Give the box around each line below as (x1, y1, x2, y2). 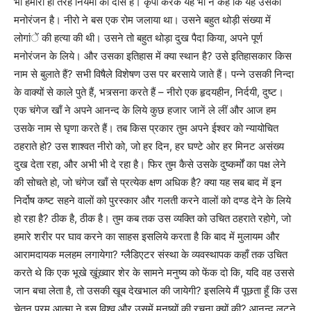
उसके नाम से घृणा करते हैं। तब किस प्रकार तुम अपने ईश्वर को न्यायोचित (14, 121, 278, 135)
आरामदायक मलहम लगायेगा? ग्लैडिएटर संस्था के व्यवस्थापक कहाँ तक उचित (14, 248, 287, 262)
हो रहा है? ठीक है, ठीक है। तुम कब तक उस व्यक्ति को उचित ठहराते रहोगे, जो (14, 212, 291, 226)
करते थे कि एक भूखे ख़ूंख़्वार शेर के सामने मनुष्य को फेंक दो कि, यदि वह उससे (14, 266, 294, 280)
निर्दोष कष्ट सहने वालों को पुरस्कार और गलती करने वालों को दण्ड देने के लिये (14, 194, 291, 208)
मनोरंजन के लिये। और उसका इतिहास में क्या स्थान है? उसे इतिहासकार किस (14, 49, 292, 63)
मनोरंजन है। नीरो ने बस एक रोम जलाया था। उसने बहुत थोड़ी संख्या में (14, 13, 271, 27)
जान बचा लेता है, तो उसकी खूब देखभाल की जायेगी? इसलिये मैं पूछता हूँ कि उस (14, 284, 297, 298)
